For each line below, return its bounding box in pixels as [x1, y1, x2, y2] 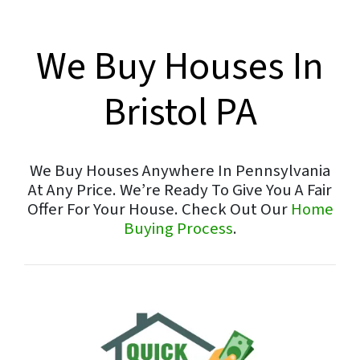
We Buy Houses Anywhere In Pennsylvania [30, 159, 330, 182]
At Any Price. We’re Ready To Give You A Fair [28, 178, 332, 202]
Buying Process [123, 217, 233, 240]
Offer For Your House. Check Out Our [27, 198, 291, 221]
